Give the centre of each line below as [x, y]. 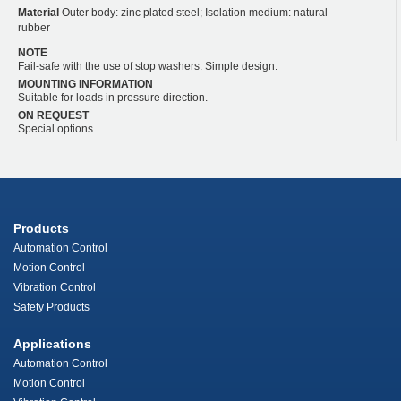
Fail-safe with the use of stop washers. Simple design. [148, 66]
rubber [34, 27]
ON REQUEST [53, 115]
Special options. [57, 128]
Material [38, 12]
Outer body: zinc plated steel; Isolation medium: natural [193, 12]
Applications [52, 344]
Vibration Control [55, 287]
